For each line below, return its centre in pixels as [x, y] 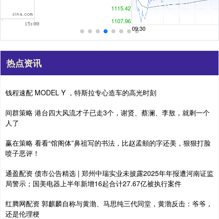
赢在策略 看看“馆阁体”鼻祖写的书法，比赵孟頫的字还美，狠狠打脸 [108, 142]
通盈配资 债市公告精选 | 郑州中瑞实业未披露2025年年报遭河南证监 [109, 173]
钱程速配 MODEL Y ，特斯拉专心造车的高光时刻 [81, 92]
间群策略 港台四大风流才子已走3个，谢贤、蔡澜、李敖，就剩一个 [108, 112]
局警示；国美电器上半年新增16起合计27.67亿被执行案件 [93, 183]
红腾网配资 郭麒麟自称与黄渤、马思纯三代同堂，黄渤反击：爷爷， [109, 203]
